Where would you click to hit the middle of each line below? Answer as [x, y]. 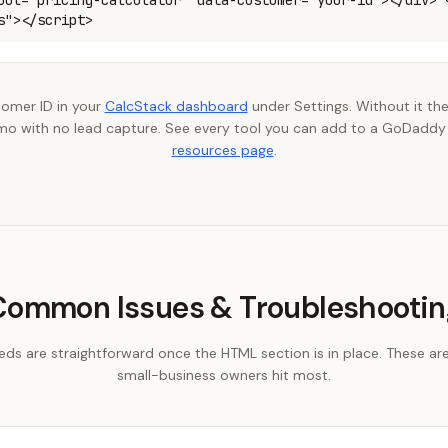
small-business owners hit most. [224, 375]
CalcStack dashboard [176, 106]
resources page [222, 150]
